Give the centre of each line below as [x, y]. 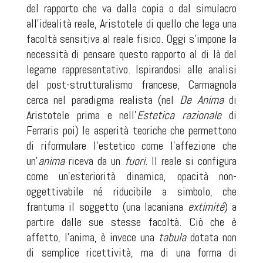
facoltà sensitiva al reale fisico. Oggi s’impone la [131, 39]
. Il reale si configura [191, 161]
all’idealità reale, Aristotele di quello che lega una [131, 23]
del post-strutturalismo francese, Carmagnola [131, 85]
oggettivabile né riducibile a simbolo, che [131, 191]
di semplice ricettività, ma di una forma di [131, 252]
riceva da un [97, 161]
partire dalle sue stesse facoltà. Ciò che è [131, 222]
